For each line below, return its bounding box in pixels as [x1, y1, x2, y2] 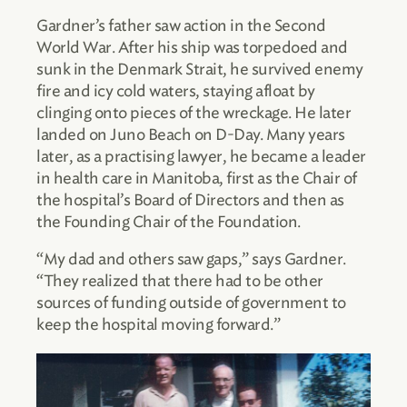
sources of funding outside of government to [36, 293, 346, 313]
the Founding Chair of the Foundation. [36, 213, 301, 232]
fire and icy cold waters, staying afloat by [36, 82, 315, 101]
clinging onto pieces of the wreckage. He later [36, 104, 351, 123]
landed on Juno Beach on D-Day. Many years [36, 125, 345, 144]
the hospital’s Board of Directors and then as [36, 191, 344, 210]
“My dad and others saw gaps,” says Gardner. [36, 250, 346, 269]
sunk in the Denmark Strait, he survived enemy [36, 60, 363, 79]
